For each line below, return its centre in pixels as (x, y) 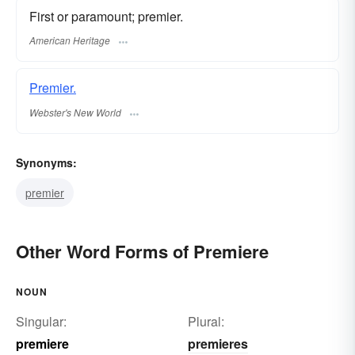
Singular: (41, 321)
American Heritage (70, 40)
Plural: (206, 321)
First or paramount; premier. (106, 16)
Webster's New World (75, 112)
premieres (218, 343)
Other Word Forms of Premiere (142, 251)
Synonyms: (46, 162)
